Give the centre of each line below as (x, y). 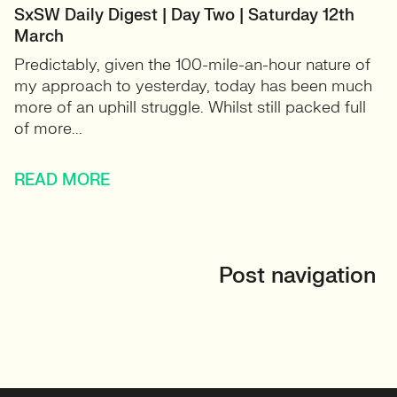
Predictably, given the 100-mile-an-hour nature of (192, 65)
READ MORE (62, 180)
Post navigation (297, 276)
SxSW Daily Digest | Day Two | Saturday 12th (184, 16)
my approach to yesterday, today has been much (193, 86)
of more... (48, 129)
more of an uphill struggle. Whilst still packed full (190, 108)
